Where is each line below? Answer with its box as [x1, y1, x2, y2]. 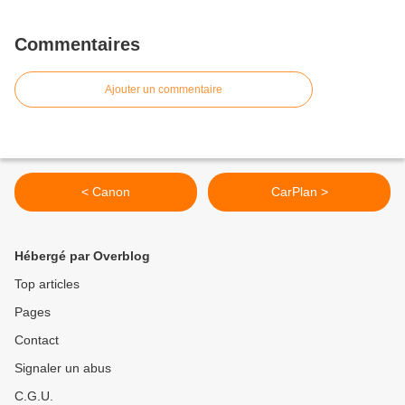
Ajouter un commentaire [105, 83, 222, 96]
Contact [14, 333, 59, 347]
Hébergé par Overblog [14, 249, 150, 263]
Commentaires [14, 34, 140, 54]
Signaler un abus [14, 361, 111, 375]
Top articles [14, 277, 80, 291]
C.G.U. [14, 389, 53, 403]
